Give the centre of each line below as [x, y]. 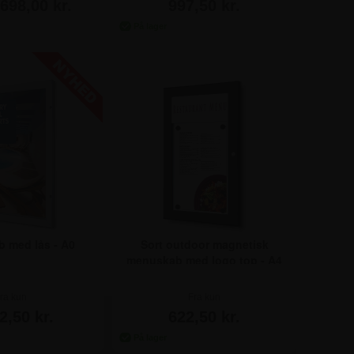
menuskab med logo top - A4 [204, 260]
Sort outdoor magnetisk [204, 245]
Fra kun [204, 298]
